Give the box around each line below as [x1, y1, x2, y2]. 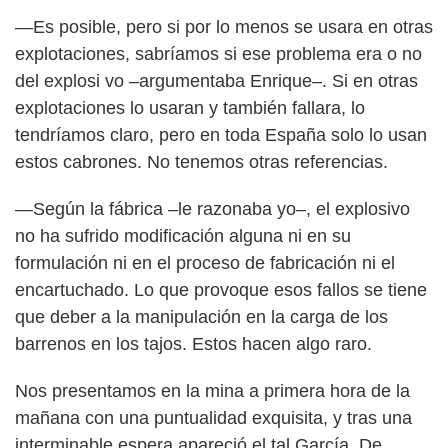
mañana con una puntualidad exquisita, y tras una [15, 407, 412, 428]
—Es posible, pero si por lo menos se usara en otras [15, 16, 433, 37]
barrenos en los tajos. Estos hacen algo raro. [15, 333, 372, 354]
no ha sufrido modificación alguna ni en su [15, 225, 351, 246]
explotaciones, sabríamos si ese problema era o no [15, 43, 422, 64]
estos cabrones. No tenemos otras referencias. [15, 151, 388, 172]
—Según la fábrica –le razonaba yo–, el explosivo [15, 198, 410, 219]
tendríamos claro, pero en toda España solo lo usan [15, 124, 427, 145]
